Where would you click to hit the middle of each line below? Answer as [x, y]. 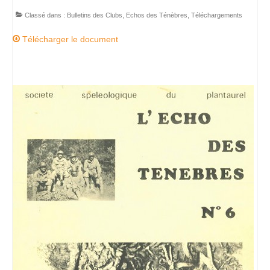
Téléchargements [217, 15]
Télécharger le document [69, 39]
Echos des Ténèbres [157, 15]
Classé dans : [45, 15]
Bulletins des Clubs [95, 15]
